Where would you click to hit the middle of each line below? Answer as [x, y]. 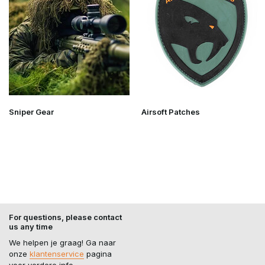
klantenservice [57, 254]
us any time [31, 227]
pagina [98, 254]
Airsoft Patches [171, 112]
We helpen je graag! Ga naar [62, 243]
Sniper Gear [31, 112]
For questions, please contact [65, 217]
